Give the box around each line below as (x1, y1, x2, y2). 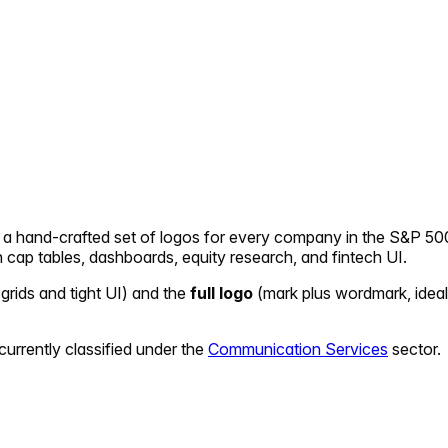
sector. (392, 338, 441, 359)
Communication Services (208, 338, 388, 359)
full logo (190, 282, 253, 303)
